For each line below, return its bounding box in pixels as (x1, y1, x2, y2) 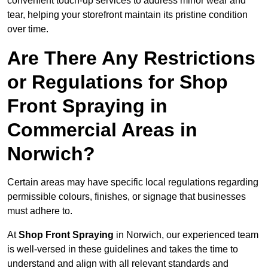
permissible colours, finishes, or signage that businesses (7, 191, 246, 202)
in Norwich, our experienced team (114, 230, 258, 240)
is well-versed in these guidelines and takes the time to (7, 244, 238, 255)
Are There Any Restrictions (7, 47, 255, 69)
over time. (7, 24, 48, 35)
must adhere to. (7, 206, 72, 217)
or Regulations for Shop (7, 71, 228, 93)
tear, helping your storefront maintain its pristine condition (7, 10, 248, 20)
